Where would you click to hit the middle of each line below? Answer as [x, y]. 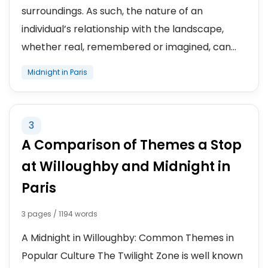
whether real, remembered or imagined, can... [129, 47]
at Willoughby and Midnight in [126, 167]
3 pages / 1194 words [60, 214]
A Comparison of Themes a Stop [132, 145]
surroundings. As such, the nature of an [112, 11]
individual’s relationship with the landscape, [123, 29]
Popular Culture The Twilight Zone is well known [132, 256]
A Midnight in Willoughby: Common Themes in [128, 238]
